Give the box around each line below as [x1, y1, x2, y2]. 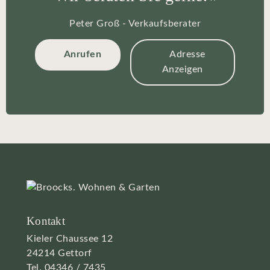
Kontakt [27, 214, 65, 227]
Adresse [169, 49, 206, 60]
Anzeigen [162, 64, 203, 75]
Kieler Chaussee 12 [27, 233, 113, 243]
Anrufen [63, 49, 102, 60]
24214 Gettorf [27, 248, 92, 258]
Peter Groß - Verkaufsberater [69, 18, 201, 28]
